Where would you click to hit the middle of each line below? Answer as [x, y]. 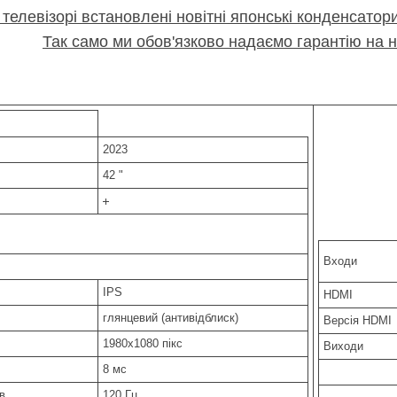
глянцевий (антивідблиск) [171, 317]
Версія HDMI [358, 320]
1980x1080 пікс [143, 343]
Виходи [343, 346]
